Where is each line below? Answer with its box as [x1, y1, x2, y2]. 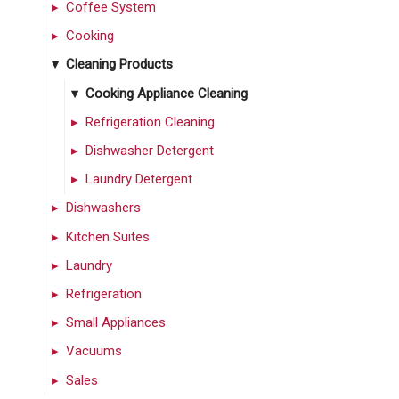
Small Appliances [65, 314, 166, 331]
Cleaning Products [65, 56, 173, 73]
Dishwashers [65, 199, 141, 216]
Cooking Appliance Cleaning [85, 85, 248, 102]
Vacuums [65, 343, 122, 360]
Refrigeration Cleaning [85, 113, 215, 130]
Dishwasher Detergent [85, 142, 214, 159]
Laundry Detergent [85, 171, 192, 188]
